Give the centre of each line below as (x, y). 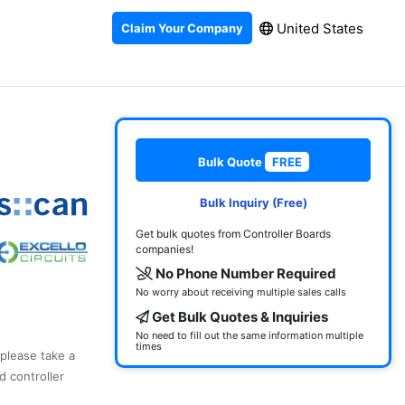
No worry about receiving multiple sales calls (241, 292)
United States (318, 28)
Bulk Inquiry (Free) (253, 202)
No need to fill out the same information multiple (250, 335)
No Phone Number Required (245, 273)
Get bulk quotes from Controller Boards (233, 234)
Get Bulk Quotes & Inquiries (239, 317)
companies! (165, 249)
